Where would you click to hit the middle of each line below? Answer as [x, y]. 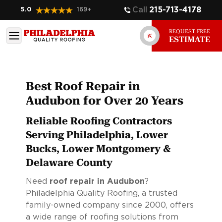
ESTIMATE [190, 39]
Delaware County [69, 163]
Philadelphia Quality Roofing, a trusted [101, 193]
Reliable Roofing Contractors [99, 121]
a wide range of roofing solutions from [102, 217]
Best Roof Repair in [83, 86]
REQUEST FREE [190, 31]
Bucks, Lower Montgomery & [98, 149]
